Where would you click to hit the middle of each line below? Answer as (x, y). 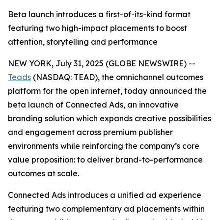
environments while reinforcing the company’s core (104, 146)
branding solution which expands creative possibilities (110, 118)
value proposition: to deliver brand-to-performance (105, 160)
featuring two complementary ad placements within (106, 209)
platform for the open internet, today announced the (107, 91)
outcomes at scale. (43, 173)
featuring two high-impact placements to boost (97, 28)
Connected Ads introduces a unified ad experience (105, 195)
